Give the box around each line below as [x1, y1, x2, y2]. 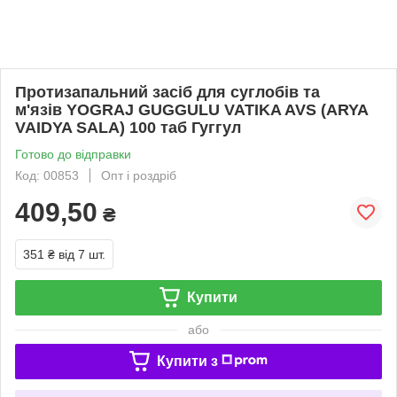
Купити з [156, 353, 218, 369]
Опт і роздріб [101, 167, 176, 183]
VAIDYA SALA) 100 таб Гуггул [15, 118, 241, 136]
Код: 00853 [15, 167, 79, 183]
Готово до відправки [15, 146, 131, 161]
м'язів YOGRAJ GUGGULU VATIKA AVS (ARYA [15, 100, 368, 119]
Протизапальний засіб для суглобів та [15, 82, 320, 101]
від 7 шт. [58, 246, 105, 261]
